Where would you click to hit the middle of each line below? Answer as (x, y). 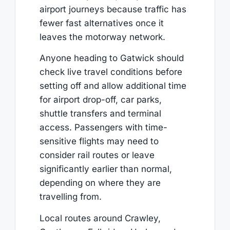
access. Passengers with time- (103, 128)
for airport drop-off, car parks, (100, 100)
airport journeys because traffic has (113, 9)
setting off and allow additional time (113, 86)
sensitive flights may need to (99, 141)
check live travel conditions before (111, 72)
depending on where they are (100, 183)
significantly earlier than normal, (106, 169)
